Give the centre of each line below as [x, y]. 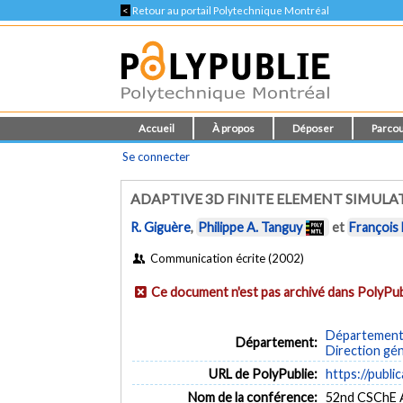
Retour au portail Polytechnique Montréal [230, 10]
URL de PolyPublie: [263, 373]
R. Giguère [161, 228]
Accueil [157, 128]
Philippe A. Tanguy [251, 228]
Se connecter [157, 157]
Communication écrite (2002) [225, 258]
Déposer [313, 128]
